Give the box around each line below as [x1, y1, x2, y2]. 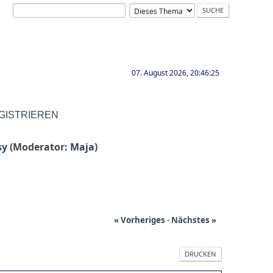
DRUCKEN [185, 249, 216, 258]
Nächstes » [171, 214, 216, 225]
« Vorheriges [114, 214, 165, 225]
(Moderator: [10, 140, 70, 154]
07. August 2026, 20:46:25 [132, 68, 219, 78]
